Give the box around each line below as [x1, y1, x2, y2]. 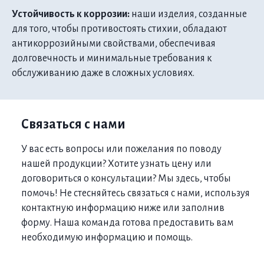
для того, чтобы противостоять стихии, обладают [12, 24, 227, 35]
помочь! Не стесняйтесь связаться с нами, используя [21, 188, 250, 199]
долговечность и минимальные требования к [12, 53, 212, 64]
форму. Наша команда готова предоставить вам [21, 217, 233, 229]
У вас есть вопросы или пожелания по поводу [21, 144, 222, 155]
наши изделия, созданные [131, 9, 247, 20]
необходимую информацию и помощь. [21, 232, 193, 243]
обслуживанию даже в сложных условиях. [12, 68, 194, 79]
